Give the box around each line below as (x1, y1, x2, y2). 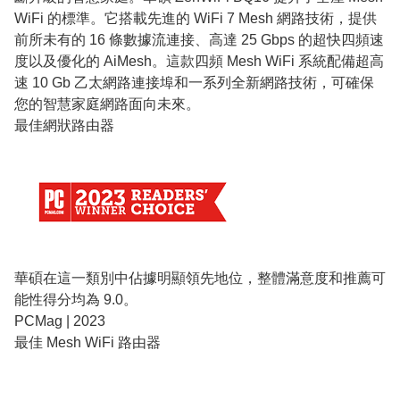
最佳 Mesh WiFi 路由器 (14, 335, 161, 351)
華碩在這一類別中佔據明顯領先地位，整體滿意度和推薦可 (14, 271, 386, 287)
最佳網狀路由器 (14, 117, 114, 133)
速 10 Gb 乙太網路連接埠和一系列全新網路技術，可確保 (14, 74, 374, 90)
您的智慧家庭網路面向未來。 (14, 96, 200, 112)
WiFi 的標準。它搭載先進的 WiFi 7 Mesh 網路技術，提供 (14, 10, 377, 26)
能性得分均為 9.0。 (14, 292, 137, 308)
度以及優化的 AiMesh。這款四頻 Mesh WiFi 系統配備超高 (14, 53, 384, 69)
